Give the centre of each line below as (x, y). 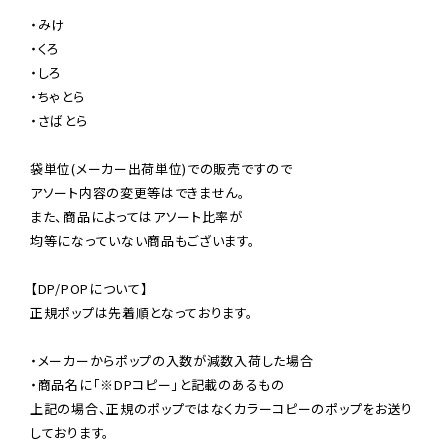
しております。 (70, 433)
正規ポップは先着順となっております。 (142, 313)
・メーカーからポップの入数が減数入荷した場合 (172, 361)
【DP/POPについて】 (89, 289)
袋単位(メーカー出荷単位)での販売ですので (161, 169)
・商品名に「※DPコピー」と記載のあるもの (157, 385)
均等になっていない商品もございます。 (143, 241)
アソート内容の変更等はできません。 (138, 193)
